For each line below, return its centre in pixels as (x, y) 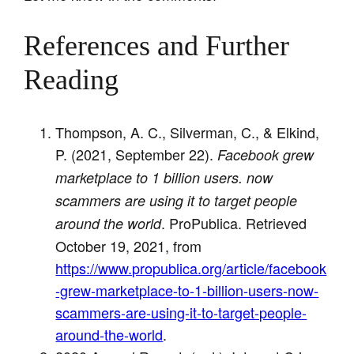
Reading (72, 79)
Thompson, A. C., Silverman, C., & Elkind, (188, 132)
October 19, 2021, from (129, 245)
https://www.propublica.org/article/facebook (191, 267)
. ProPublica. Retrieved (234, 222)
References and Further (157, 45)
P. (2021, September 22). (137, 154)
